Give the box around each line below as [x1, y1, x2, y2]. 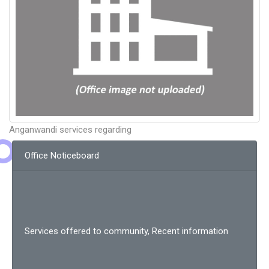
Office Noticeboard [25, 150, 99, 162]
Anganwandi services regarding [9, 124, 131, 136]
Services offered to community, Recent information [25, 223, 228, 234]
